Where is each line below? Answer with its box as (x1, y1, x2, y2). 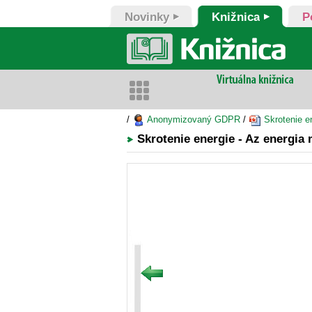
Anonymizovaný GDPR (145, 114, 240, 125)
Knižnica (212, 10, 260, 24)
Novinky (125, 10, 169, 24)
